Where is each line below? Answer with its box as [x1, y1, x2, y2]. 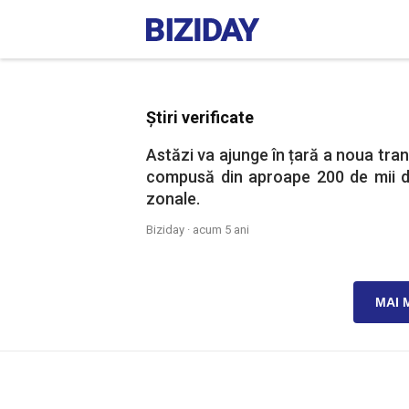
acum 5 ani [193, 223, 249, 236]
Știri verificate [146, 108, 254, 127]
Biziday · [146, 223, 193, 236]
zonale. [146, 189, 200, 208]
